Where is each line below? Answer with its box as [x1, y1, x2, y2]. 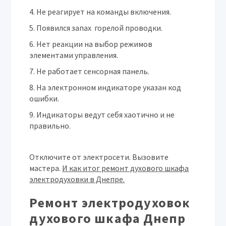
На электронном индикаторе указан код [36, 82, 182, 92]
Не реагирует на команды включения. [36, 7, 172, 17]
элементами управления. [29, 50, 119, 60]
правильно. [29, 121, 71, 131]
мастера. [29, 163, 63, 173]
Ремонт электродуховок [29, 194, 191, 211]
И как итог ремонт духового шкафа [62, 163, 189, 173]
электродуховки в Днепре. [29, 174, 125, 184]
